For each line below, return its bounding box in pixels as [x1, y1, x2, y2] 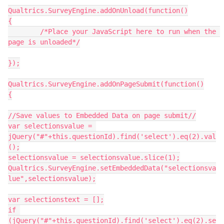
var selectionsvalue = [8, 121, 92, 130]
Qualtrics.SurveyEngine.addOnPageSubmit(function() [8, 79, 204, 88]
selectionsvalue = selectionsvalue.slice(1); [8, 153, 180, 161]
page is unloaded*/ [8, 37, 80, 46]
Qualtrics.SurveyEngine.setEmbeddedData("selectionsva [8, 163, 216, 172]
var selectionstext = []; [8, 195, 104, 203]
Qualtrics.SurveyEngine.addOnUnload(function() [8, 6, 188, 14]
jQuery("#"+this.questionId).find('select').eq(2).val [8, 132, 216, 140]
